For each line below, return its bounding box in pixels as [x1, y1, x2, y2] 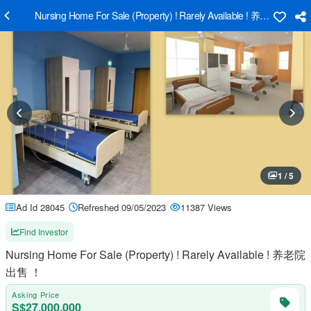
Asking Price [12, 289, 60, 300]
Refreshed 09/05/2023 [78, 201, 166, 214]
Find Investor [19, 226, 68, 237]
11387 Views [180, 201, 232, 214]
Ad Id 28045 [16, 201, 65, 214]
